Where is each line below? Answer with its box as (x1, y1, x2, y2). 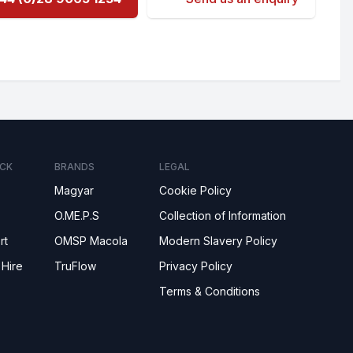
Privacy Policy (159, 259, 232, 273)
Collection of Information (159, 209, 286, 222)
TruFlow (54, 259, 96, 273)
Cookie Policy (159, 184, 232, 197)
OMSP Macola (54, 234, 128, 247)
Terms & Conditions (159, 284, 260, 298)
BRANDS (54, 161, 95, 173)
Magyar (54, 184, 94, 197)
